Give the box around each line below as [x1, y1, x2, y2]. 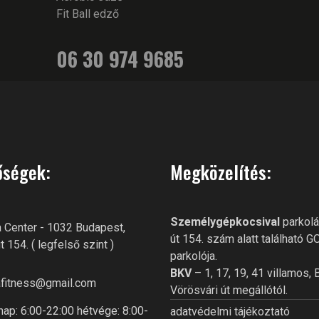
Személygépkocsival [170, 215, 280, 229]
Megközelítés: [170, 158, 271, 186]
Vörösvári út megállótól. [170, 283, 288, 297]
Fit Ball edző [56, 7, 119, 21]
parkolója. [170, 249, 217, 263]
